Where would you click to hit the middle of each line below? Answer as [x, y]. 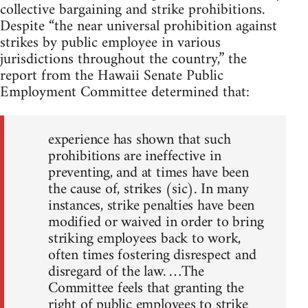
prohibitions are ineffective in [135, 156]
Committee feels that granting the [146, 288]
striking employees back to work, [145, 239]
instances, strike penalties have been [152, 206]
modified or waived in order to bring [156, 222]
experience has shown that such [140, 140]
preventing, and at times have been [148, 173]
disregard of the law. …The [126, 272]
